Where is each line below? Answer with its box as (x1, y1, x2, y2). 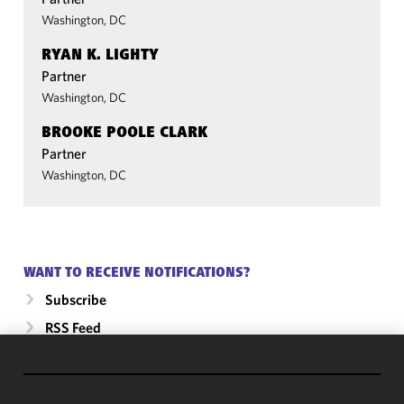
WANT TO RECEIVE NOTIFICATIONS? (23, 266, 250, 280)
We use (13, 365, 54, 383)
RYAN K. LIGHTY (41, 48, 159, 64)
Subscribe (45, 290, 106, 308)
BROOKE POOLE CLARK (41, 125, 207, 142)
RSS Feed (45, 318, 101, 336)
